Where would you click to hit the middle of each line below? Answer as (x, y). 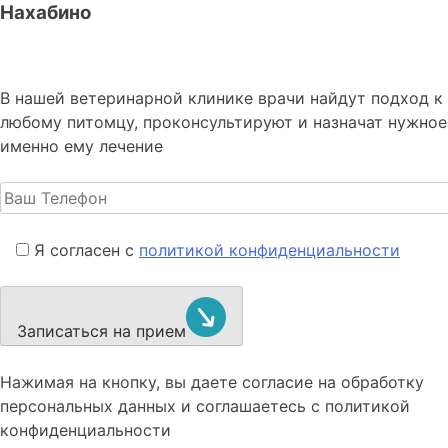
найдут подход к (376, 98)
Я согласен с (86, 250)
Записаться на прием (101, 330)
